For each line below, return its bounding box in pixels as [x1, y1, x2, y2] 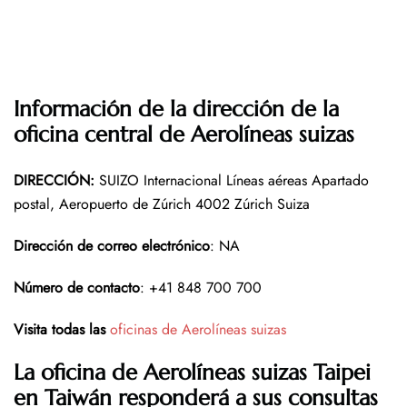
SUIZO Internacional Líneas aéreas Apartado [94, 170, 369, 192]
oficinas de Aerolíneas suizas [110, 319, 286, 341]
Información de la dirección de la [14, 95, 339, 124]
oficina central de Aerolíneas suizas [14, 121, 354, 149]
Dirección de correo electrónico [14, 235, 210, 257]
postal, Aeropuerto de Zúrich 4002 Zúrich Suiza [14, 194, 310, 215]
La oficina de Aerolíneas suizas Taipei [14, 359, 371, 387]
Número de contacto [14, 277, 140, 299]
